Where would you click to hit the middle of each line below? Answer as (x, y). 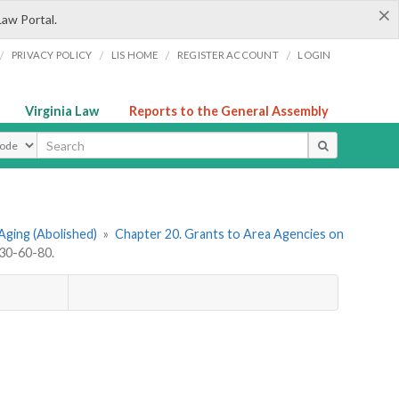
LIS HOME (134, 55)
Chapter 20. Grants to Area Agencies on (229, 234)
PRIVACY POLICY (52, 55)
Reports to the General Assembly (229, 111)
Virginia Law (62, 111)
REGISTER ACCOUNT (228, 55)
